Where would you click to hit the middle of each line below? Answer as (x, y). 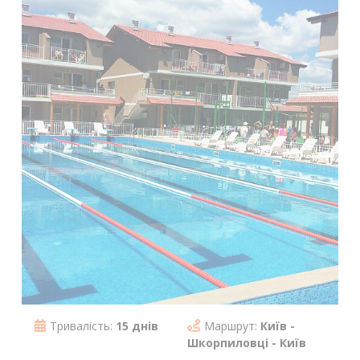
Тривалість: (83, 326)
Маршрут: (232, 326)
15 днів (137, 326)
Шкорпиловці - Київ (246, 343)
